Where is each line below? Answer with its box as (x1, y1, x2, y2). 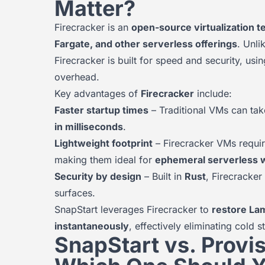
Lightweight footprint (54, 137, 153, 149)
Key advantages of (54, 88, 141, 99)
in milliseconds (54, 121, 123, 132)
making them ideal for (54, 154, 155, 166)
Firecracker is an (54, 21, 131, 33)
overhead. (54, 71, 99, 83)
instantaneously (54, 220, 129, 232)
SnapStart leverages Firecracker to (54, 203, 212, 215)
